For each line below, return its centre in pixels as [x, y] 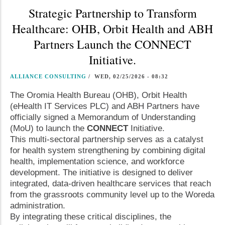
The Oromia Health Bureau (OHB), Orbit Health [98, 95]
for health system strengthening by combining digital [108, 150]
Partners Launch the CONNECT [113, 44]
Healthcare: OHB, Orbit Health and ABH [113, 29]
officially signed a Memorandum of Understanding [103, 117]
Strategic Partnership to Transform [113, 13]
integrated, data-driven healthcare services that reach [110, 184]
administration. [38, 206]
